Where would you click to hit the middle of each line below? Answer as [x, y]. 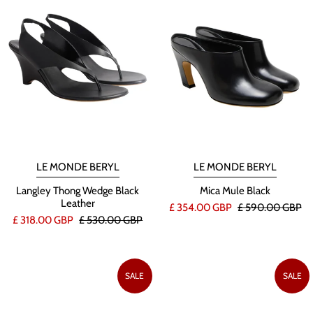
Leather [78, 203]
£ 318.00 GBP [44, 220]
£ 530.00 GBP [111, 220]
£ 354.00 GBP [201, 207]
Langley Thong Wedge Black [78, 190]
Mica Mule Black [235, 190]
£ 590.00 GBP [269, 207]
